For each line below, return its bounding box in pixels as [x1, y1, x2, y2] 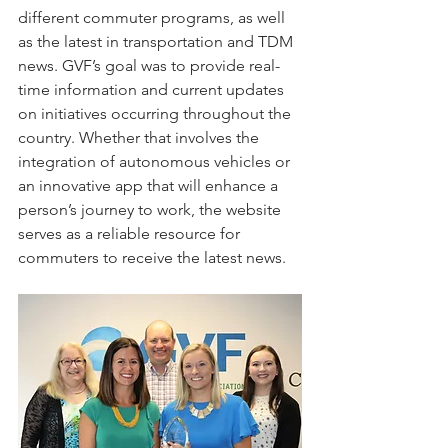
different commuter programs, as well [18, 7, 289, 27]
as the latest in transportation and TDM [18, 31, 297, 51]
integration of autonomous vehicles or [18, 151, 294, 171]
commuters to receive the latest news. [18, 247, 290, 267]
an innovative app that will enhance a [18, 175, 282, 195]
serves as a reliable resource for [18, 223, 244, 243]
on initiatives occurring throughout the [18, 103, 295, 123]
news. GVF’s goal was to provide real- [18, 55, 280, 75]
